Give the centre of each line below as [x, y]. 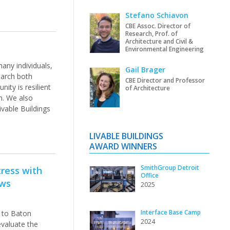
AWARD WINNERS [123, 147]
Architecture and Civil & [159, 42]
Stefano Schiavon [157, 15]
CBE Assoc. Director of [158, 26]
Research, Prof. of [151, 34]
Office [149, 176]
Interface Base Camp [170, 213]
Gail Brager [145, 69]
